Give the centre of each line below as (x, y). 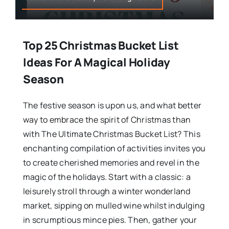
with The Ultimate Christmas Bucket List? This (111, 134)
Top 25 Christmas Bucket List (101, 46)
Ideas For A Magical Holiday (97, 63)
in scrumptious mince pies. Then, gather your (110, 220)
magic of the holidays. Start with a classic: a (107, 177)
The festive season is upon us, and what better (112, 106)
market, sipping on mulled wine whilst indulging (114, 206)
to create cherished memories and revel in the (111, 163)
